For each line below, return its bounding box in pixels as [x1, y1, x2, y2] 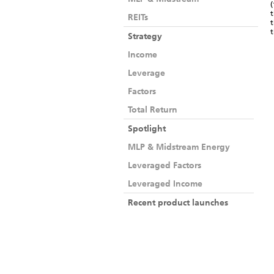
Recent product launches [128, 198, 228, 207]
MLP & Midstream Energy [128, 142, 230, 152]
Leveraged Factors [128, 160, 201, 170]
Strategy [128, 31, 162, 41]
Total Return [128, 105, 177, 114]
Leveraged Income [128, 179, 202, 188]
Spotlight [128, 124, 166, 133]
